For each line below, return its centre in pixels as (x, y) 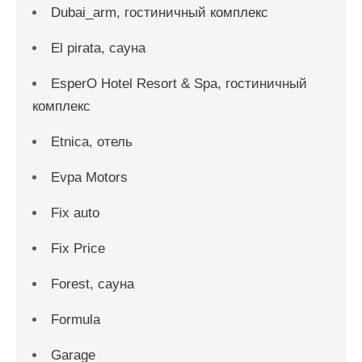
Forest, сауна (93, 284)
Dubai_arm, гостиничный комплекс (160, 12)
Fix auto (75, 213)
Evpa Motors (89, 177)
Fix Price (78, 248)
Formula (76, 319)
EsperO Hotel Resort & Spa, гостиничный (179, 83)
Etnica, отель (92, 141)
